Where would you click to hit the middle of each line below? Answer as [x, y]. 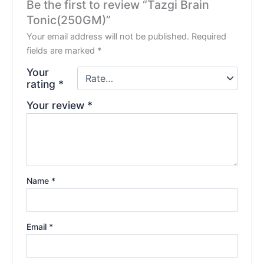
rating [43, 84]
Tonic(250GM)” [69, 20]
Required [209, 36]
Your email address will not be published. [108, 36]
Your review [57, 105]
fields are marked [62, 50]
